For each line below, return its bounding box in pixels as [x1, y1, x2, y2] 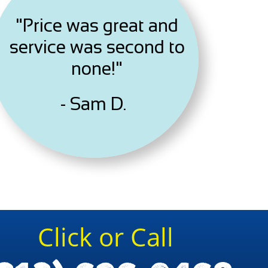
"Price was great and [16, 16, 178, 35]
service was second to [9, 37, 185, 57]
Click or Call [37, 220, 173, 254]
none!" [71, 59, 123, 78]
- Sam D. [60, 94, 126, 114]
